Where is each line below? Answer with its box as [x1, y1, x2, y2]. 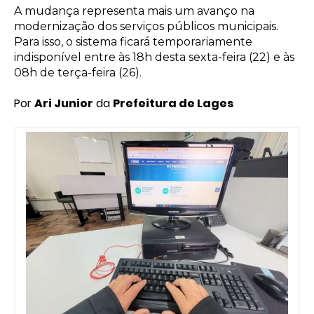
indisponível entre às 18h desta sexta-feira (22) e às [14, 50, 294, 64]
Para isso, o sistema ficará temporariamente [14, 35, 252, 48]
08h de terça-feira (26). [14, 66, 142, 79]
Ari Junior [34, 95, 93, 111]
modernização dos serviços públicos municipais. [14, 20, 278, 33]
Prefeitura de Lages [113, 95, 233, 111]
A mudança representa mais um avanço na [14, 4, 254, 18]
